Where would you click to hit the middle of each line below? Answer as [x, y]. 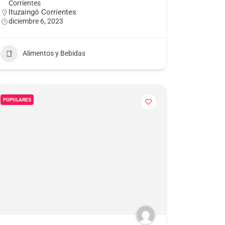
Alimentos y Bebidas [54, 53]
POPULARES [17, 99]
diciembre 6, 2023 [36, 21]
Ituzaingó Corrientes [42, 12]
